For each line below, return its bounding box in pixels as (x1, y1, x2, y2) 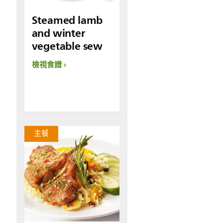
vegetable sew (31, 37, 103, 56)
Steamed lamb (31, 11, 103, 30)
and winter (31, 24, 85, 43)
